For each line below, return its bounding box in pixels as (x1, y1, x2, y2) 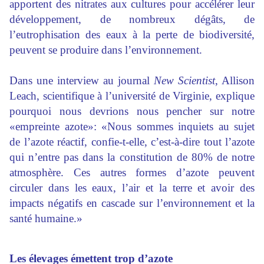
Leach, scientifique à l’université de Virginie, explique (9, 90, 255, 102)
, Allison (215, 74, 255, 87)
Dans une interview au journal (9, 74, 154, 87)
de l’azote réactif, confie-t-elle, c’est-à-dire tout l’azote (9, 136, 255, 148)
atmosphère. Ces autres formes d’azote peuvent (9, 166, 255, 179)
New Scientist (154, 74, 215, 87)
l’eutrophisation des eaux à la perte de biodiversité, (9, 28, 255, 41)
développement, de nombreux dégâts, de (9, 13, 255, 25)
